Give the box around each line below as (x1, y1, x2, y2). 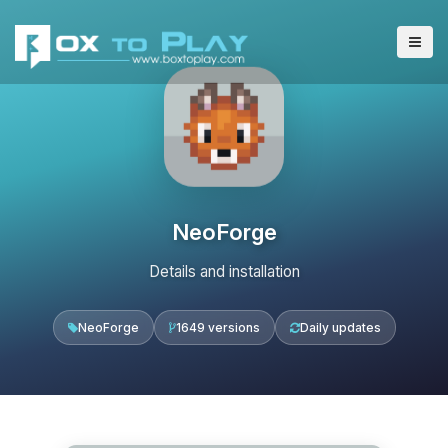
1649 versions (175, 320, 260, 335)
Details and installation (148, 262, 300, 281)
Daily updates (299, 320, 381, 335)
